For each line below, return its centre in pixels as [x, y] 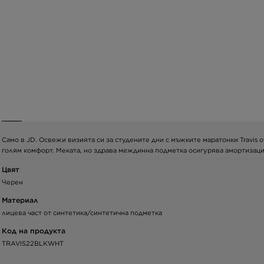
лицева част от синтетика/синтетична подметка [82, 212]
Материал [20, 200]
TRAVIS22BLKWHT [33, 243]
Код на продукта [34, 230]
